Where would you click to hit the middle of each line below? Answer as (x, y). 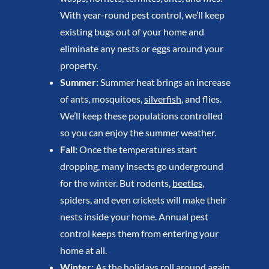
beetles (187, 183)
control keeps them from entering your (139, 234)
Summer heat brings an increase (164, 82)
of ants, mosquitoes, (102, 99)
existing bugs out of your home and (132, 32)
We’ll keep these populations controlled (141, 116)
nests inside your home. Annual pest (134, 217)
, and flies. (201, 99)
